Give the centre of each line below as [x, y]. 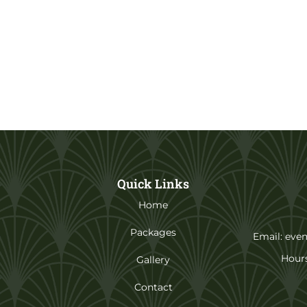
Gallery [153, 260]
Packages [153, 233]
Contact [153, 287]
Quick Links [153, 184]
